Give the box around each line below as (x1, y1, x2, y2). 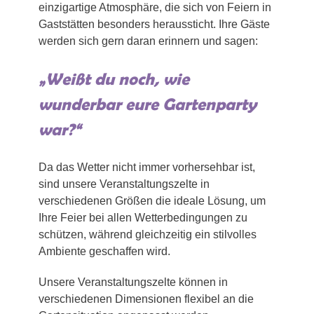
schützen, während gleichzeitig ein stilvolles (39, 228, 257, 241)
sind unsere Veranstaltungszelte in (39, 178, 210, 191)
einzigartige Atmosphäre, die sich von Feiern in (39, 1, 271, 14)
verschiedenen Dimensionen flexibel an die (39, 293, 254, 306)
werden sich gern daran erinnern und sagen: (39, 35, 258, 48)
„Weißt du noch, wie (39, 69, 189, 89)
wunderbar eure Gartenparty (39, 95, 257, 114)
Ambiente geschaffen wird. (39, 245, 170, 258)
